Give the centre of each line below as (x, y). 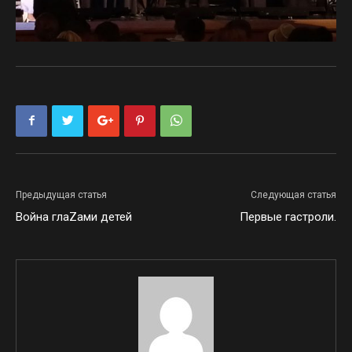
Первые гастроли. (288, 216)
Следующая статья (293, 194)
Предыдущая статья (61, 194)
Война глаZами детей (74, 216)
